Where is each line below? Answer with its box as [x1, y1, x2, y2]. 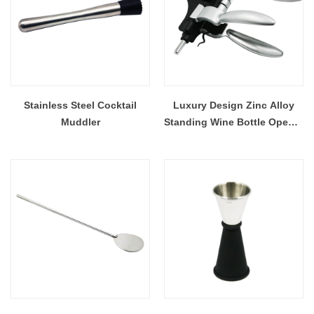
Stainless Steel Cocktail [24, 99, 137, 111]
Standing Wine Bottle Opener [164, 116, 303, 128]
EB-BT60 [213, 132, 254, 144]
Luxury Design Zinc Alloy [173, 99, 294, 111]
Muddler [60, 116, 100, 128]
